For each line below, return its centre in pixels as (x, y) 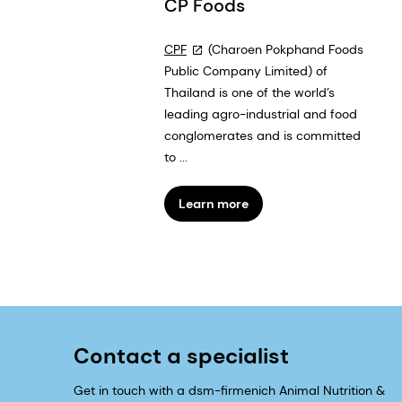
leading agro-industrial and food (260, 114)
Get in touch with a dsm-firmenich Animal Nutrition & (229, 391)
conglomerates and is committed (262, 136)
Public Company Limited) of (245, 71)
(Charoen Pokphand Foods (284, 50)
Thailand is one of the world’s (249, 93)
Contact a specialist (181, 356)
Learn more (213, 204)
